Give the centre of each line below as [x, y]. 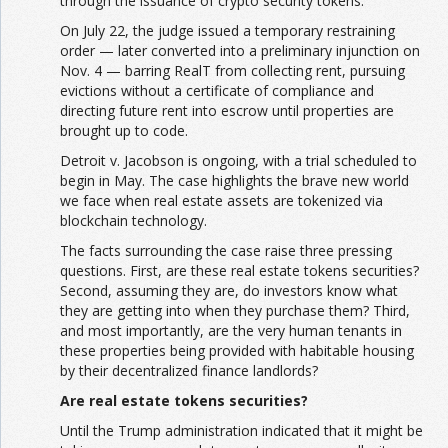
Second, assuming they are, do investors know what [229, 290]
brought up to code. [124, 130]
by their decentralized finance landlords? [189, 370]
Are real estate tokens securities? [184, 400]
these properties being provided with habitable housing [237, 350]
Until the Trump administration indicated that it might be [241, 430]
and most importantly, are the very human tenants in [231, 330]
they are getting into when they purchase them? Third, [235, 310]
